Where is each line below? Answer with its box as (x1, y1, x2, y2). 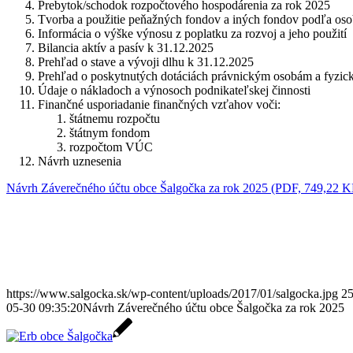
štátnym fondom (69, 125, 150, 139)
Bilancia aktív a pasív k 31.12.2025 (38, 40, 214, 54)
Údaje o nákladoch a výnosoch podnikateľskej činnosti (38, 83, 310, 97)
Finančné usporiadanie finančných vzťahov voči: (38, 97, 281, 111)
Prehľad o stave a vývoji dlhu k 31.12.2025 (38, 54, 254, 69)
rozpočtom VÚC (69, 139, 153, 154)
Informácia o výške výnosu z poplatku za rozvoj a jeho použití (38, 26, 347, 40)
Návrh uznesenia (38, 154, 121, 168)
